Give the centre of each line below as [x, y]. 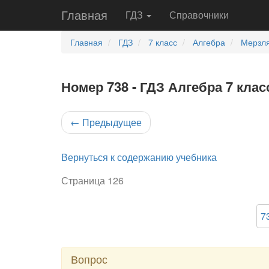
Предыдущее [111, 122]
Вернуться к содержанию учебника [139, 157]
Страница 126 [92, 180]
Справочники [199, 15]
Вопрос [89, 259]
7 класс [163, 42]
